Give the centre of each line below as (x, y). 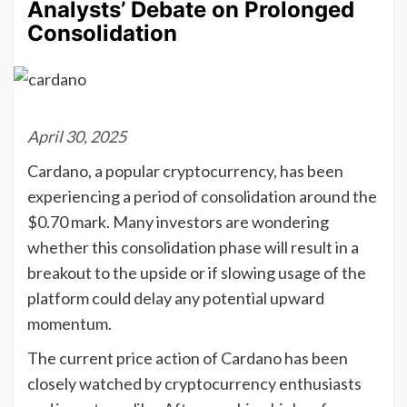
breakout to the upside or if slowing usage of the (197, 272)
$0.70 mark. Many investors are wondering (178, 221)
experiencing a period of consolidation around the (202, 196)
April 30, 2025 (77, 136)
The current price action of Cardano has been (188, 357)
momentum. (69, 323)
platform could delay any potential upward (176, 298)
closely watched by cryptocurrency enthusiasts (194, 383)
